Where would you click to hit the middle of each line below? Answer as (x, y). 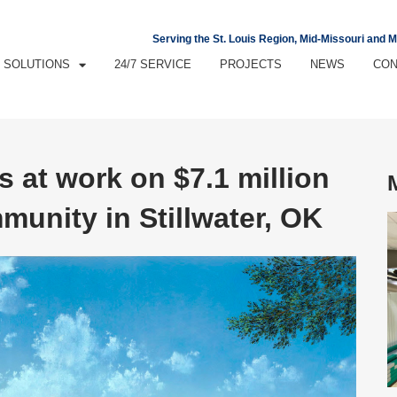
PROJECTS (251, 65)
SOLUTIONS (37, 65)
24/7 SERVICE (153, 65)
